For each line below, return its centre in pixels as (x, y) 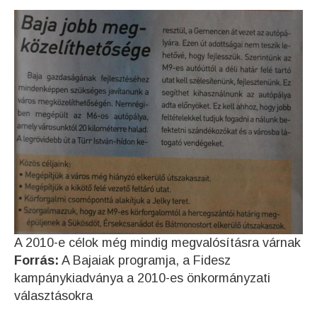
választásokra (53, 296)
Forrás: (36, 261)
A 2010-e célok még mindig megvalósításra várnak (157, 243)
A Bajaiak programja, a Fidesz (145, 261)
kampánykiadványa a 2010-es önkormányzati (142, 278)
